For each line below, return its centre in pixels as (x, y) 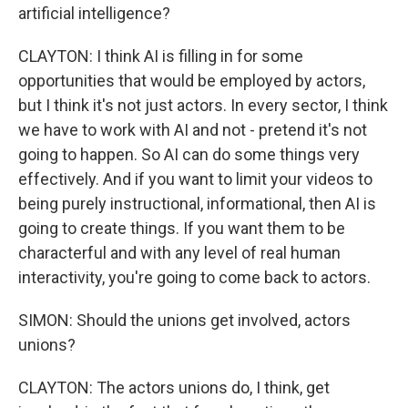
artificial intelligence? (94, 13)
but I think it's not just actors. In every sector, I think (203, 105)
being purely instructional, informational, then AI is (197, 204)
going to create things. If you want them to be (182, 228)
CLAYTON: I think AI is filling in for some (161, 56)
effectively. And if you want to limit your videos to (195, 179)
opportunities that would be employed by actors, (192, 81)
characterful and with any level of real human (179, 253)
